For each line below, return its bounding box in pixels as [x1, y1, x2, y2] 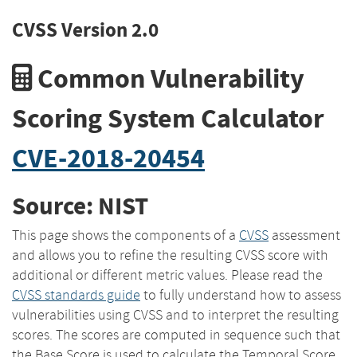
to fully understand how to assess [140, 285, 341, 304]
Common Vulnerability [32, 60, 304, 96]
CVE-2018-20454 [12, 139, 205, 176]
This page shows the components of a [12, 226, 239, 244]
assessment [269, 226, 340, 244]
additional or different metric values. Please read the [12, 265, 323, 284]
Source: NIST [12, 190, 148, 223]
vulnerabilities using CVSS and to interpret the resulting [12, 305, 339, 324]
